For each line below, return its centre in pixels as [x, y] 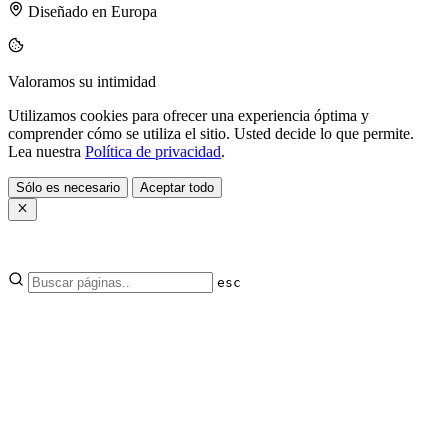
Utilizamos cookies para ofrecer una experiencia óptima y [188, 116]
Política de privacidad [153, 152]
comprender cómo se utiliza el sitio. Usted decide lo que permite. [211, 134]
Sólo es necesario [68, 188]
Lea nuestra [46, 152]
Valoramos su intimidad [82, 82]
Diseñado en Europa [90, 12]
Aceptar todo [177, 188]
